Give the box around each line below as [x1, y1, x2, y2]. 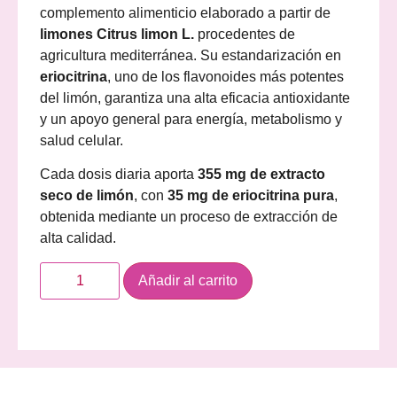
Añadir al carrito [138, 272, 238, 288]
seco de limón [40, 188, 134, 204]
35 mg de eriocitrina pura [167, 188, 334, 204]
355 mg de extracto [198, 167, 325, 183]
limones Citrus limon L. [40, 26, 194, 42]
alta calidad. [40, 230, 116, 246]
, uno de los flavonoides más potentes [107, 68, 344, 84]
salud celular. [40, 132, 123, 148]
